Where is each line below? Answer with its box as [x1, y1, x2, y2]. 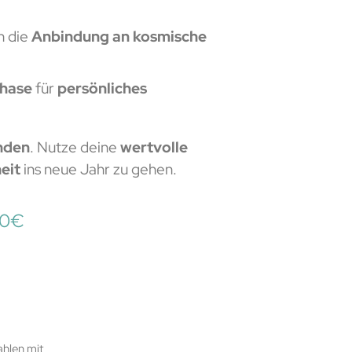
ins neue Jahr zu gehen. [20, 159, 180, 179]
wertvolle [119, 137, 188, 157]
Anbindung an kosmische [27, 25, 207, 46]
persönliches [57, 77, 147, 98]
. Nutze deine [29, 137, 120, 157]
